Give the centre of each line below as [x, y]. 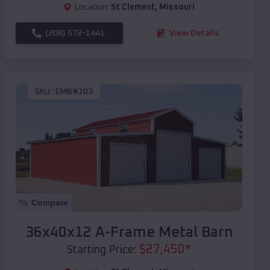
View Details [194, 33]
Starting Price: [102, 250]
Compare [50, 202]
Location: [92, 7]
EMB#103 [74, 92]
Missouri [177, 7]
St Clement [133, 7]
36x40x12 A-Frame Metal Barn [129, 232]
